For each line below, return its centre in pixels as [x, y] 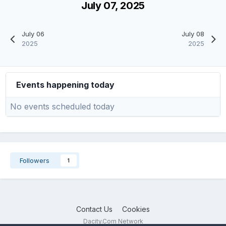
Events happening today [65, 84]
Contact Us [94, 209]
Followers [35, 160]
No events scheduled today [62, 106]
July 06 [33, 34]
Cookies [136, 209]
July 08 [193, 34]
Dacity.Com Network [113, 221]
